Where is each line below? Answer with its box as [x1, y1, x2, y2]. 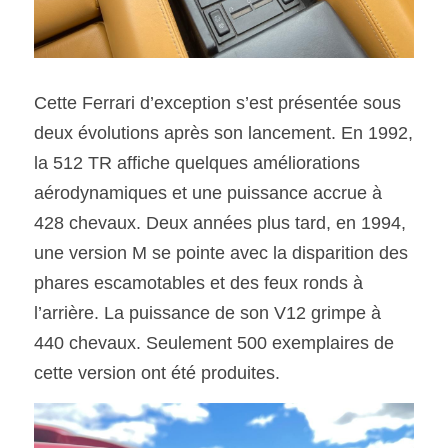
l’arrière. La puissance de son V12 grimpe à [34, 303, 381, 323]
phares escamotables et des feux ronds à [34, 273, 363, 293]
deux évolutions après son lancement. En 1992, [34, 123, 413, 143]
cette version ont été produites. [34, 363, 290, 383]
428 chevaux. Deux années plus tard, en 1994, [34, 213, 406, 233]
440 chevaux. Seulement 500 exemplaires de [34, 333, 394, 353]
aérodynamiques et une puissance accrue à [34, 183, 382, 203]
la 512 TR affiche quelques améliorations [34, 153, 360, 173]
